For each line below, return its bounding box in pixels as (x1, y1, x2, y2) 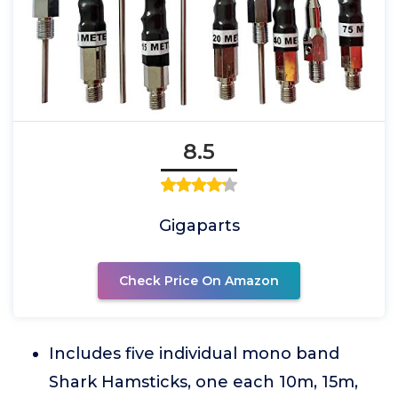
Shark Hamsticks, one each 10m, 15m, (49, 372, 358, 393)
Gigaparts (158, 216, 240, 236)
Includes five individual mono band (49, 344, 339, 364)
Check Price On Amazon (119, 273, 279, 290)
